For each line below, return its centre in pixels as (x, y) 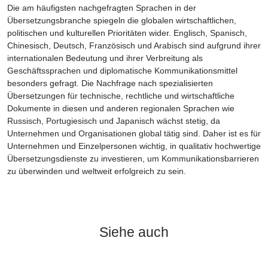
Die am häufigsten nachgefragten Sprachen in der (102, 8)
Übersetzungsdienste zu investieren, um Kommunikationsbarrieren (133, 159)
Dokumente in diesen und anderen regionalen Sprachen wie (121, 109)
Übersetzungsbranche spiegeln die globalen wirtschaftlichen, (122, 21)
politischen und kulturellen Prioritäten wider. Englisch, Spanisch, (127, 33)
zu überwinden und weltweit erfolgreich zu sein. (97, 171)
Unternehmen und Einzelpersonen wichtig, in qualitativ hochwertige (134, 146)
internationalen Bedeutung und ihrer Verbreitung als (105, 58)
